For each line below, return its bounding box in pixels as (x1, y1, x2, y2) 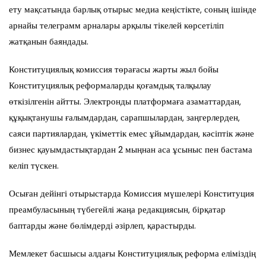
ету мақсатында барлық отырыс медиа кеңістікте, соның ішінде (9, 3, 256, 15)
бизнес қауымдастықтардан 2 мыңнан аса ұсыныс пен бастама (9, 143, 252, 156)
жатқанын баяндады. (9, 35, 88, 47)
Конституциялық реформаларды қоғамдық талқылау (9, 79, 211, 91)
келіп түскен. (9, 159, 59, 172)
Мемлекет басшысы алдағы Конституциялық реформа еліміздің (9, 247, 256, 259)
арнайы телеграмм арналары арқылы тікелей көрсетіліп (9, 19, 224, 31)
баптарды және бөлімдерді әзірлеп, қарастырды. (9, 219, 196, 232)
